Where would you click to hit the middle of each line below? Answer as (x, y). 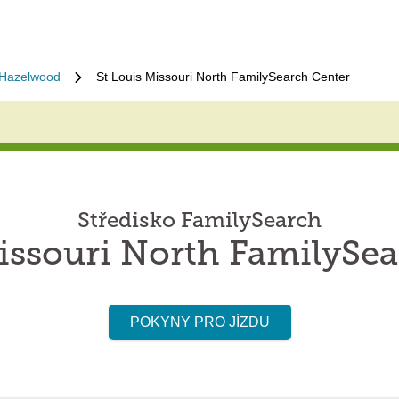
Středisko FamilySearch (199, 222)
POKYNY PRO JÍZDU (199, 322)
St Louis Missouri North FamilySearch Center (223, 77)
